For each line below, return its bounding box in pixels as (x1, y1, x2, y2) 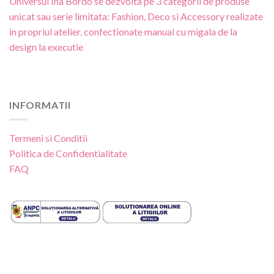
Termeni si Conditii (9, 132, 87, 144)
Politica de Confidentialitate (9, 147, 127, 160)
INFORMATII (9, 98, 71, 111)
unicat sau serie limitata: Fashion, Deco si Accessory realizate (9, 10, 263, 22)
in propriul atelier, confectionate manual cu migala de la (9, 25, 237, 37)
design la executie (9, 40, 83, 53)
